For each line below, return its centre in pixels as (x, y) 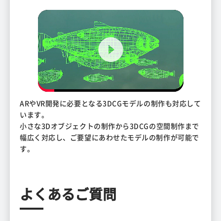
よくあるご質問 (68, 194)
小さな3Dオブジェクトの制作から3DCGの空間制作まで (110, 126)
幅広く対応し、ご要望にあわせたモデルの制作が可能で (110, 137)
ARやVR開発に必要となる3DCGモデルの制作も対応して (110, 103)
